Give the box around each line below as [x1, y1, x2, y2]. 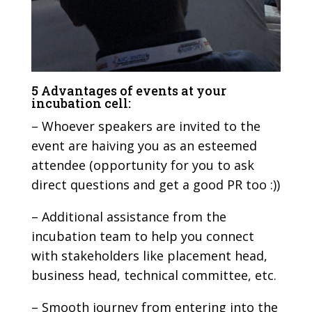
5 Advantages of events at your [31, 81, 226, 99]
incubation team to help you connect [31, 227, 254, 244]
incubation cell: [31, 94, 131, 111]
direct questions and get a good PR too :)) [31, 175, 280, 193]
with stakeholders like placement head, [31, 247, 267, 264]
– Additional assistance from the [31, 208, 226, 225]
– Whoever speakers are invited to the [31, 117, 260, 134]
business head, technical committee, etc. [31, 266, 276, 283]
